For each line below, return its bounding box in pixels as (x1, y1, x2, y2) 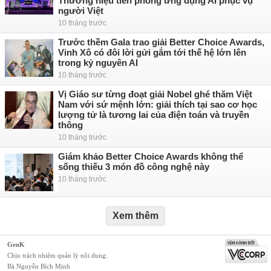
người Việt (58, 5, 103, 16)
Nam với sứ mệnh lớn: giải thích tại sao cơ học (58, 99, 257, 109)
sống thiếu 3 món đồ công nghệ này (58, 162, 209, 172)
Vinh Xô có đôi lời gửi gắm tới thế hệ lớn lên (58, 47, 246, 57)
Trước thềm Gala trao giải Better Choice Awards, (58, 37, 264, 47)
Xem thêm (113, 211, 158, 221)
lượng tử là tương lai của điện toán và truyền (58, 109, 249, 120)
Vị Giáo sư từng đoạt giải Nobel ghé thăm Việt (58, 89, 252, 99)
